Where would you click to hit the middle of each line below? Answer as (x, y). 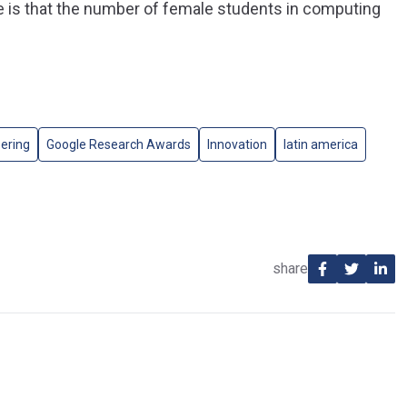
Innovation (237, 145)
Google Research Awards (119, 145)
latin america (321, 145)
